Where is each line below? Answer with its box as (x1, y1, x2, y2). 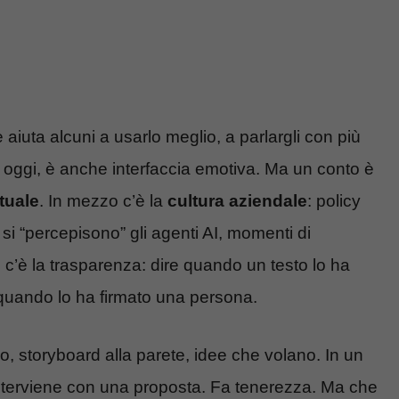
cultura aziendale (167, 191, 307, 211)
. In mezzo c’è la (39, 191, 167, 211)
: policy (307, 191, 361, 211)
